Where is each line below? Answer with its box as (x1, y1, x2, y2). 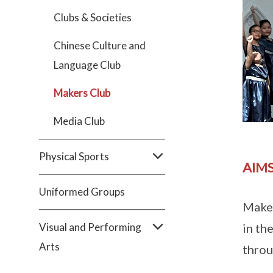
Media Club (54, 115, 105, 127)
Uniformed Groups (39, 185, 125, 198)
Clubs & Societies (54, 11, 132, 24)
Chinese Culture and (54, 39, 146, 52)
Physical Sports (39, 150, 109, 163)
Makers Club (54, 87, 110, 99)
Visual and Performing (39, 221, 141, 233)
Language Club (54, 58, 121, 71)
